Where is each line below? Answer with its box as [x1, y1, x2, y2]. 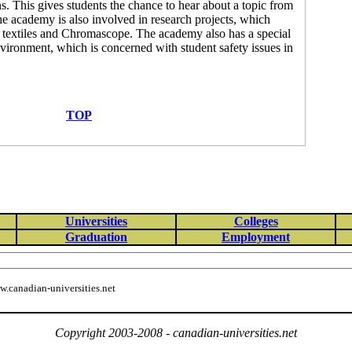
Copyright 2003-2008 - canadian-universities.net [55, 326, 297, 339]
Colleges [233, 214, 278, 228]
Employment [222, 230, 290, 244]
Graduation [65, 230, 127, 244]
